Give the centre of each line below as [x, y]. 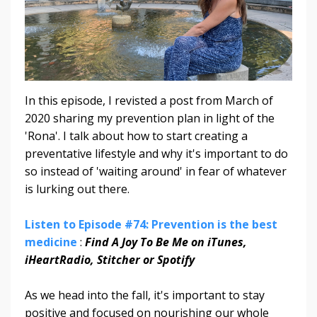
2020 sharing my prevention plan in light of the [150, 118]
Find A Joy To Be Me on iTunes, [166, 242]
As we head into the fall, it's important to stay [145, 295]
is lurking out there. [77, 189]
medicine [52, 242]
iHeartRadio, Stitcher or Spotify [110, 259]
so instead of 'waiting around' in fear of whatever [156, 171]
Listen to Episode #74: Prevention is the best [151, 224]
